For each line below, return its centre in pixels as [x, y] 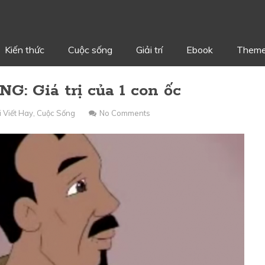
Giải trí [149, 50]
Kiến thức [25, 50]
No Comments [125, 113]
